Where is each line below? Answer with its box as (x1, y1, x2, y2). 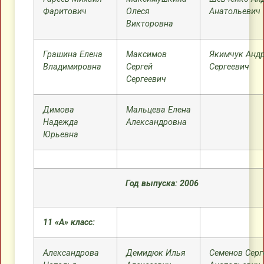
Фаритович (43, 6, 87, 16)
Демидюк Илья (126, 248, 186, 258)
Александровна (126, 117, 187, 127)
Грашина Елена (43, 49, 103, 60)
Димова (43, 105, 74, 115)
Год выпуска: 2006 (126, 179, 199, 189)
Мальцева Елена (126, 105, 191, 115)
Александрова (43, 248, 99, 258)
